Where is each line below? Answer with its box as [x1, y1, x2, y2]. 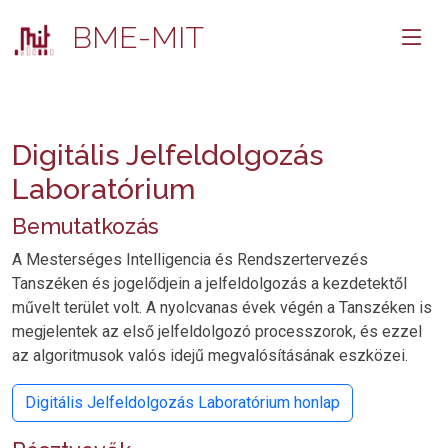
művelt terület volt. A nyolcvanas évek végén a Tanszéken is [12, 298, 432, 318]
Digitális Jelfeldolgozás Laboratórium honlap [25, 393, 340, 413]
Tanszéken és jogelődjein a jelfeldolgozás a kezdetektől [12, 274, 407, 294]
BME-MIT [63, 20, 204, 55]
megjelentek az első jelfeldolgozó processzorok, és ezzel [12, 322, 422, 342]
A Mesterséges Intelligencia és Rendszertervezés [12, 250, 368, 270]
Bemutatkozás [12, 214, 159, 240]
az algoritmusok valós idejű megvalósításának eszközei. [12, 346, 408, 366]
